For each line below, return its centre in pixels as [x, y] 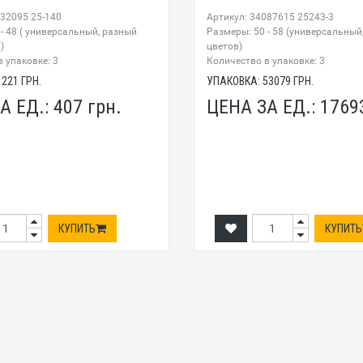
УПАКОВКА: [234, 81]
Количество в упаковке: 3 [265, 61]
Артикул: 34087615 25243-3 [270, 17]
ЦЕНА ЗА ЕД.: [263, 107]
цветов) [224, 47]
